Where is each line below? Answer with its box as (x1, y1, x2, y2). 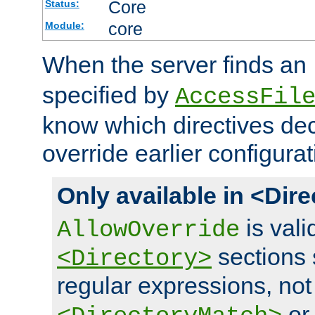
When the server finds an (42, 51, 313, 79)
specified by (42, 82, 175, 109)
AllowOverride (57, 217, 240, 244)
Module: (44, 20, 84, 32)
